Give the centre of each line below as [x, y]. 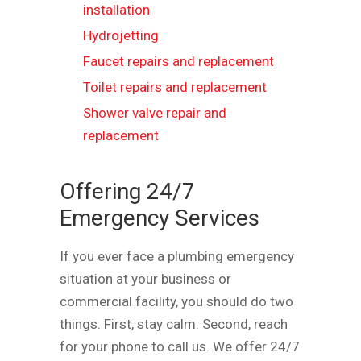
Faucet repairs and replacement [178, 61]
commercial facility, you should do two [176, 301]
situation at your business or [145, 278]
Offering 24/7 [127, 191]
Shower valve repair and [155, 112]
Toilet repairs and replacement [175, 87]
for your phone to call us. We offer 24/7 [180, 346]
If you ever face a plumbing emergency [177, 256]
